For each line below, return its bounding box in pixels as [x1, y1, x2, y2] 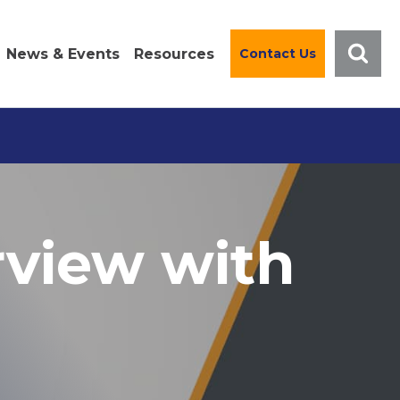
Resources [134, 45, 214, 62]
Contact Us [239, 46, 316, 62]
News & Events [6, 45, 120, 62]
